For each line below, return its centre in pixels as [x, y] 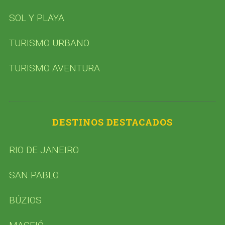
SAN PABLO [34, 175]
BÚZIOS [25, 200]
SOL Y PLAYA [36, 18]
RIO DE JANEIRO [44, 150]
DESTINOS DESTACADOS [113, 122]
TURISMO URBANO [49, 43]
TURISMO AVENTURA [54, 68]
